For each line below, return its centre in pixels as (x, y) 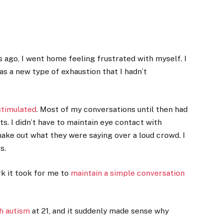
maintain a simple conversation (128, 173)
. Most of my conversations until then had (112, 109)
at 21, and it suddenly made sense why (100, 211)
